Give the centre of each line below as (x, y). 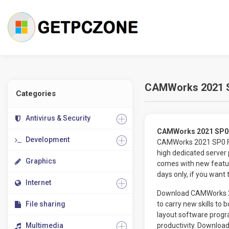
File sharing (45, 204)
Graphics (41, 161)
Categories (36, 94)
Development (48, 140)
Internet (38, 182)
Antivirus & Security (58, 118)
